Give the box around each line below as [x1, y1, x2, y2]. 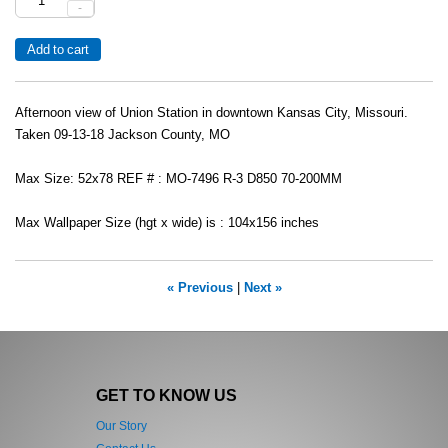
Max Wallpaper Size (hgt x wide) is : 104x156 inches [15, 216, 319, 231]
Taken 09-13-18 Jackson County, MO [15, 128, 230, 143]
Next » [243, 281, 282, 296]
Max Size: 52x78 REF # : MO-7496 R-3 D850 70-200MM [15, 172, 342, 187]
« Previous [166, 281, 233, 296]
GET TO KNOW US [95, 385, 237, 404]
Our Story [95, 419, 147, 434]
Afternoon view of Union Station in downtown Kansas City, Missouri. [15, 106, 408, 121]
